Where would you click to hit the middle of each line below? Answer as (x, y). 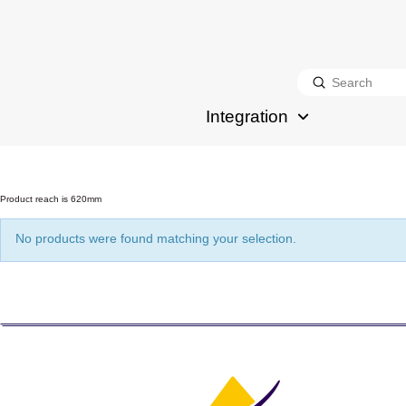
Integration (246, 116)
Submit (338, 81)
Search (317, 91)
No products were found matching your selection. (156, 238)
